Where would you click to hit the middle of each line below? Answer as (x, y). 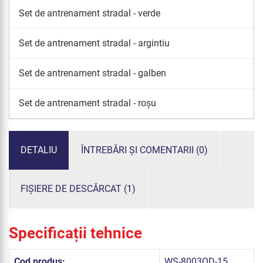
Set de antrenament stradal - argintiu (94, 43)
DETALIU (39, 150)
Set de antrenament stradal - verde (90, 13)
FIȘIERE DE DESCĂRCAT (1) (78, 188)
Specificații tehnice (75, 233)
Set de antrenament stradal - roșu (87, 103)
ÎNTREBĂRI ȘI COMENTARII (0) (144, 150)
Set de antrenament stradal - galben (92, 73)
